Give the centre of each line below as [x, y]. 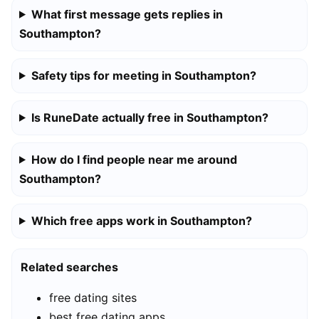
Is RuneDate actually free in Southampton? [150, 117]
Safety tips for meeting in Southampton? [143, 75]
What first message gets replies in [127, 14]
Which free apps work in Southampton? [141, 220]
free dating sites [93, 297]
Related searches [69, 267]
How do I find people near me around [134, 159]
